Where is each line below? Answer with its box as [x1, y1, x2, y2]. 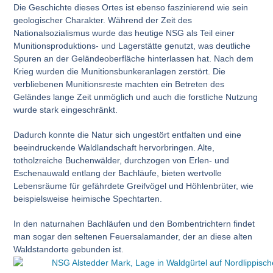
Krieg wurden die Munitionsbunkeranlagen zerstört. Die [13, 66, 226, 77]
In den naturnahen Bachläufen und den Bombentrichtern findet [13, 219, 255, 229]
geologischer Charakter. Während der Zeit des [13, 15, 193, 26]
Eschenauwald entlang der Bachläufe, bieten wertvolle [13, 168, 222, 179]
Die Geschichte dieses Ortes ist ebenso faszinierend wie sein [13, 2, 249, 13]
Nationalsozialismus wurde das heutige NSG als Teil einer [13, 28, 235, 38]
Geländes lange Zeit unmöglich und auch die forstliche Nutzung [13, 92, 258, 102]
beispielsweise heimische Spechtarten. [13, 194, 163, 204]
